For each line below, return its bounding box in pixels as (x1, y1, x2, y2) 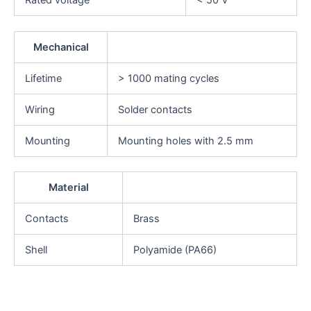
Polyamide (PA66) (133, 244, 217, 257)
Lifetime (24, 72, 62, 85)
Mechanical (33, 40, 89, 53)
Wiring (24, 103, 55, 116)
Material (48, 181, 89, 194)
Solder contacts (117, 103, 192, 116)
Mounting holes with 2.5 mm (117, 134, 253, 147)
